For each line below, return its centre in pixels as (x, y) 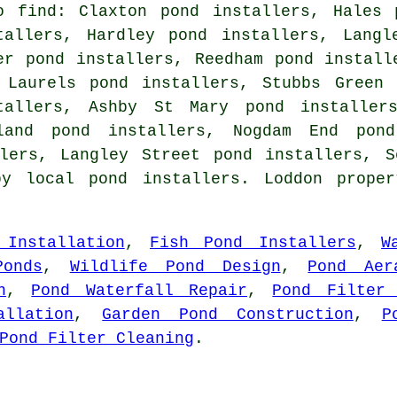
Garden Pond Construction (228, 315)
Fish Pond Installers (253, 243)
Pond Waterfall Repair (140, 291)
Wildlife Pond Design (175, 267)
